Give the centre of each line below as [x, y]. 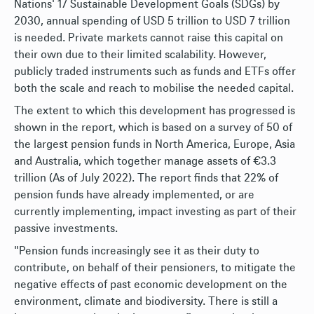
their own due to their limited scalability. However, [140, 55]
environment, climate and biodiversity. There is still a [146, 301]
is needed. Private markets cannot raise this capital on [149, 38]
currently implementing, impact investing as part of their [155, 212]
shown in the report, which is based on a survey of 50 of [153, 128]
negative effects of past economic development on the [151, 285]
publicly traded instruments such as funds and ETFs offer [155, 71]
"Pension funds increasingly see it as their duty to [137, 251]
